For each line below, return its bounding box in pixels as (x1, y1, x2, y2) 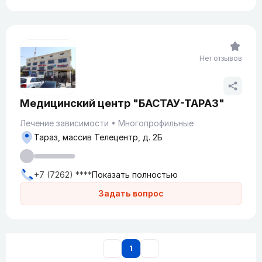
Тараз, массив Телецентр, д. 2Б (34, 132, 163, 142)
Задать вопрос (98, 188, 164, 198)
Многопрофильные (118, 118, 194, 128)
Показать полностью (92, 170, 178, 180)
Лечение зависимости (20, 118, 109, 128)
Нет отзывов (199, 54, 242, 63)
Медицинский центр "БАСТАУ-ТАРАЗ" (20, 97, 225, 109)
